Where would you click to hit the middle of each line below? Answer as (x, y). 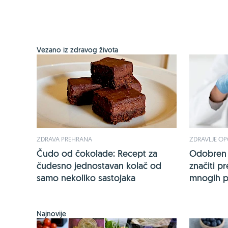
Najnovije (51, 214)
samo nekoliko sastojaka (86, 178)
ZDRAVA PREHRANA (64, 139)
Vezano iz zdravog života (77, 50)
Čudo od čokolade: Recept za (97, 154)
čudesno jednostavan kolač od (99, 166)
